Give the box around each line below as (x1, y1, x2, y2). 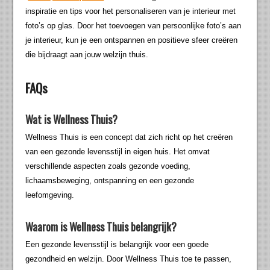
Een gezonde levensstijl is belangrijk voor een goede (25, 240, 209, 250)
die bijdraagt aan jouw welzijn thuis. (25, 50, 149, 60)
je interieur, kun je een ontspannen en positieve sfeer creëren (25, 36, 238, 45)
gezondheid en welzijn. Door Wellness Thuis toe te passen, (25, 254, 232, 264)
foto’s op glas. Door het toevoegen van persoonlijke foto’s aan (25, 21, 242, 31)
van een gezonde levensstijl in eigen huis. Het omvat (25, 147, 210, 157)
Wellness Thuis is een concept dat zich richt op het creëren (25, 133, 233, 142)
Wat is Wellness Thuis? (25, 111, 118, 128)
